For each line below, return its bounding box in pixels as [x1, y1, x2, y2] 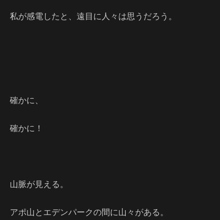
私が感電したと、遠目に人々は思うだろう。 [10, 10, 177, 22]
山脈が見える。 [10, 178, 68, 190]
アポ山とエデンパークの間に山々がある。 [10, 206, 168, 218]
